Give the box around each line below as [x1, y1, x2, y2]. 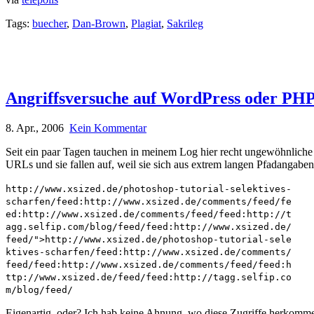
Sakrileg [167, 17, 203, 29]
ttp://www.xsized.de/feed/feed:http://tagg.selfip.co [6, 271, 292, 282]
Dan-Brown [72, 17, 125, 29]
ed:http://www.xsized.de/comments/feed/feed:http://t [6, 208, 292, 219]
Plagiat [131, 17, 161, 29]
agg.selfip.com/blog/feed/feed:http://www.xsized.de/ [6, 221, 292, 232]
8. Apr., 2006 [6, 121, 64, 134]
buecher [32, 17, 67, 29]
